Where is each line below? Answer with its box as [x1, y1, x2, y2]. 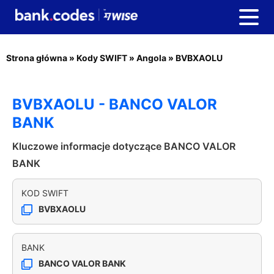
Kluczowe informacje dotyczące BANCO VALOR [12, 140, 235, 152]
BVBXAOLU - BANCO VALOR [12, 95, 217, 113]
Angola [136, 53, 166, 63]
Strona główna [6, 53, 67, 63]
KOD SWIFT [21, 188, 68, 198]
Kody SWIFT [76, 53, 127, 63]
